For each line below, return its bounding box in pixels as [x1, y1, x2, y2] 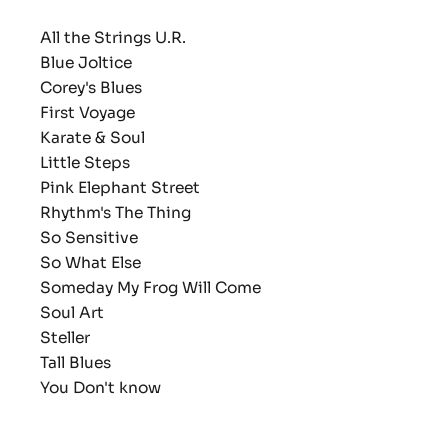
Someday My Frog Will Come [40, 278, 285, 298]
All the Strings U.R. [40, 28, 210, 48]
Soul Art [40, 303, 128, 323]
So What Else [40, 253, 165, 273]
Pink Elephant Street [40, 178, 224, 198]
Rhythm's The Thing [40, 203, 215, 223]
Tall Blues [40, 353, 135, 373]
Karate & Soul [40, 128, 169, 148]
